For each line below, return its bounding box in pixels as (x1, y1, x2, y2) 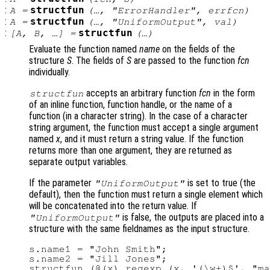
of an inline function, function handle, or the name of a (29, 99, 232, 111)
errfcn (207, 5, 244, 16)
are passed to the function (131, 55, 237, 67)
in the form (211, 87, 256, 99)
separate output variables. (29, 156, 128, 168)
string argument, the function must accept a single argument (29, 122, 259, 134)
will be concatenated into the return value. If (29, 200, 197, 212)
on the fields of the (160, 43, 235, 55)
